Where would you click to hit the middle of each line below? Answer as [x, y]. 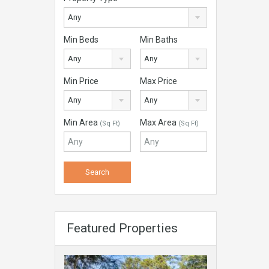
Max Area [159, 123]
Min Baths [159, 40]
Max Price [159, 81]
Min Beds [81, 40]
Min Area [82, 123]
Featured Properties [122, 228]
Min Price [81, 81]
